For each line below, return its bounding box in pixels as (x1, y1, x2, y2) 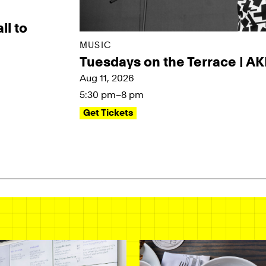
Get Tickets (83, 107, 134, 119)
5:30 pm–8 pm (80, 89, 144, 101)
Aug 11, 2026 (80, 72, 135, 84)
